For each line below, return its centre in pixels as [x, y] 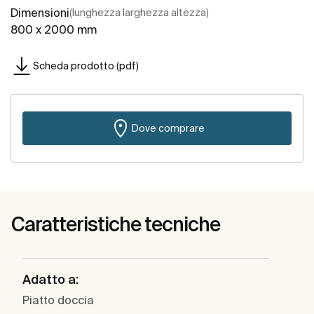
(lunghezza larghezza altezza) [139, 13]
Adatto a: [50, 280]
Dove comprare [168, 128]
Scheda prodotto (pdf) [86, 66]
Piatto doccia [58, 300]
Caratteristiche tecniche [116, 224]
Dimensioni [40, 13]
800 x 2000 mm [54, 30]
